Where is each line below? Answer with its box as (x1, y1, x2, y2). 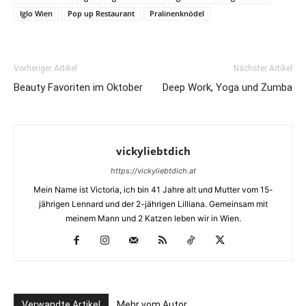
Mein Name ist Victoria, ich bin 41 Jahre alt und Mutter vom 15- (33, 184, 273, 195)
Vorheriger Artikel (14, 63, 77, 73)
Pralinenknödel (150, 8, 204, 18)
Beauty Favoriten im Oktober (14, 81, 143, 94)
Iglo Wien (20, 8, 53, 18)
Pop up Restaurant (68, 8, 135, 18)
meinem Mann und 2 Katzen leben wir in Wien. (65, 212, 241, 223)
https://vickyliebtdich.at (110, 165, 196, 176)
